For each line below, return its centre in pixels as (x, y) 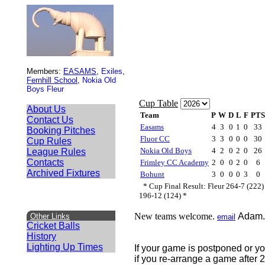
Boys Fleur (45, 89)
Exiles (112, 71)
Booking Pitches (61, 130)
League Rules (56, 152)
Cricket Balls (53, 226)
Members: (45, 71)
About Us (46, 109)
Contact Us (50, 120)
